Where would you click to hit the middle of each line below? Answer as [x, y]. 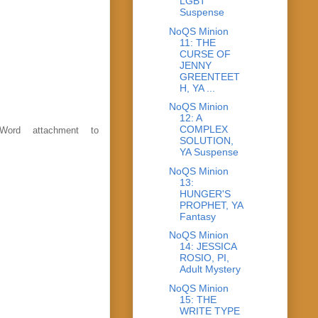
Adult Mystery [210, 269]
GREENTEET [209, 76]
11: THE [197, 42]
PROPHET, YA [211, 205]
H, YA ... [197, 88]
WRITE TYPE [209, 311]
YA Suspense [209, 152]
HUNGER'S [205, 193]
